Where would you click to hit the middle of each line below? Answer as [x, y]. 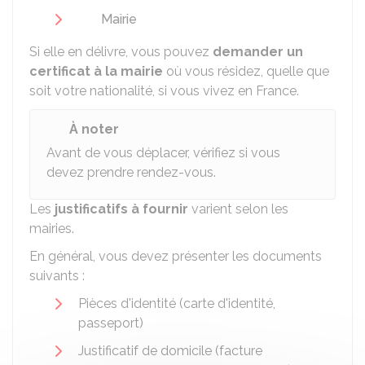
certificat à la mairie [96, 71]
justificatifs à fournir [121, 209]
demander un [258, 52]
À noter [94, 129]
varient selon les [238, 209]
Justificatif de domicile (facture [170, 351]
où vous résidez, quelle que [246, 71]
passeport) [111, 323]
